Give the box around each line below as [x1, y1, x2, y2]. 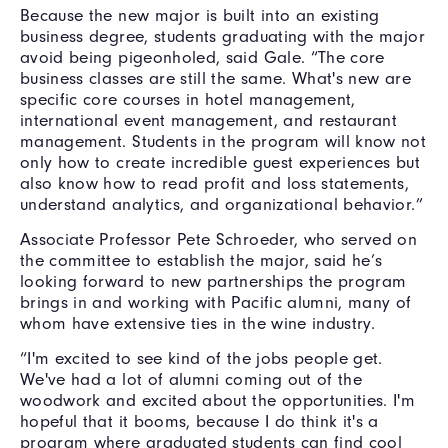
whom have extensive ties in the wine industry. [20, 313, 376, 333]
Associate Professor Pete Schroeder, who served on [20, 229, 418, 249]
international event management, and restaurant [20, 110, 398, 130]
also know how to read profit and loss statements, [20, 173, 410, 193]
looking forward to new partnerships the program [20, 271, 407, 291]
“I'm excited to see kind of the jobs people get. [20, 348, 383, 368]
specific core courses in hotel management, [20, 89, 356, 109]
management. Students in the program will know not [20, 131, 427, 151]
